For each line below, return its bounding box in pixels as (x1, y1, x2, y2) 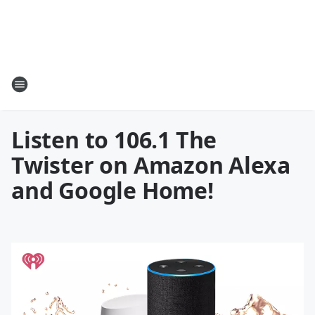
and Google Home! (11, 175, 214, 205)
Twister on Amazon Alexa (11, 150, 290, 180)
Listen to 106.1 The (11, 124, 217, 155)
